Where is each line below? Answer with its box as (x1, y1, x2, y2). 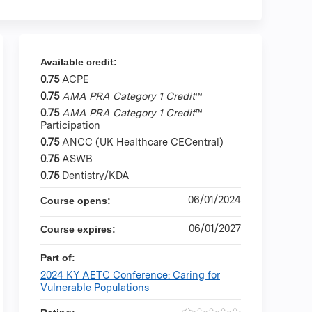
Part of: (40, 252, 78, 263)
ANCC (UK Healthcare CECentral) (62, 136, 224, 148)
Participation (40, 119, 100, 131)
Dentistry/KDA (62, 169, 130, 181)
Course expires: (40, 224, 118, 235)
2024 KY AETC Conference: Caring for (40, 269, 220, 281)
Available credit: (40, 56, 120, 68)
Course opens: (40, 195, 114, 206)
